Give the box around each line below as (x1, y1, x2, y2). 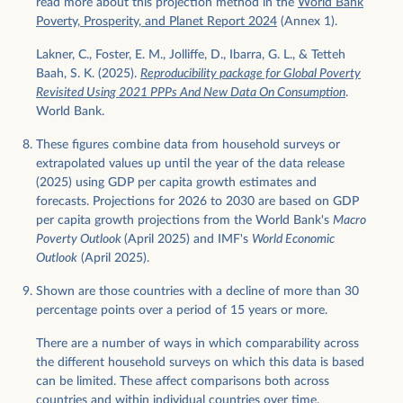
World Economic (252, 233, 335, 246)
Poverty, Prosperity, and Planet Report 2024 (36, 15, 277, 29)
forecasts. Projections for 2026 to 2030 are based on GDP (36, 195, 359, 209)
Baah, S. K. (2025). (36, 67, 140, 81)
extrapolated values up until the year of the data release (36, 157, 345, 171)
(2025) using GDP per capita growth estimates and (36, 176, 317, 190)
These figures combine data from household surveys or (36, 139, 340, 152)
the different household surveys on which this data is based (36, 356, 364, 370)
